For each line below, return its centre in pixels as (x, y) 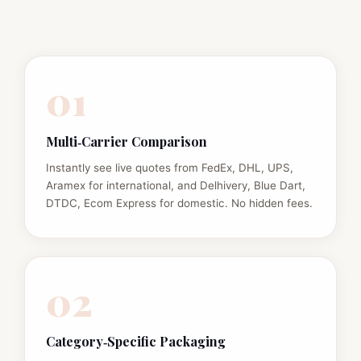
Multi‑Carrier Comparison (126, 141)
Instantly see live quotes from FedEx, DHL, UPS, (169, 167)
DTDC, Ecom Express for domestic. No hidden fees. (179, 203)
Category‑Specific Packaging (135, 342)
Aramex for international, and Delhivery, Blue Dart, (175, 185)
